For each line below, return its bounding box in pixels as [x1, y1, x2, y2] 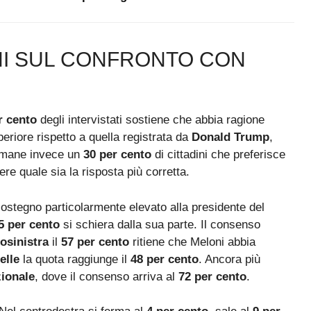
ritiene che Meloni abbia [129, 235, 255, 249]
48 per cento [131, 252, 199, 266]
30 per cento [83, 148, 151, 162]
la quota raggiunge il [19, 252, 131, 266]
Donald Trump [192, 131, 269, 144]
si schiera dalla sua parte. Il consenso [60, 217, 260, 231]
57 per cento [61, 235, 129, 249]
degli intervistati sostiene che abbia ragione [37, 113, 264, 127]
